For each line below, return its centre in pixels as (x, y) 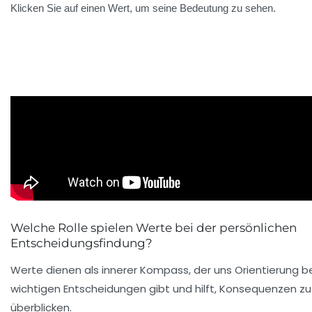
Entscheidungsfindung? (81, 243)
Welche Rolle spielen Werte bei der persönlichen (154, 227)
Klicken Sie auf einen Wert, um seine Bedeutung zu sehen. (143, 8)
